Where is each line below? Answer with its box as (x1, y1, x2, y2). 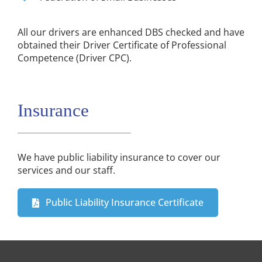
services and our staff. (17, 164, 115, 177)
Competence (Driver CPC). (17, 51, 132, 65)
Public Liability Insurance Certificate (46, 196, 204, 209)
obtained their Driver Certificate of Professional (17, 39, 226, 52)
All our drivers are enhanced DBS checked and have (17, 26, 244, 39)
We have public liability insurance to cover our (17, 151, 220, 164)
